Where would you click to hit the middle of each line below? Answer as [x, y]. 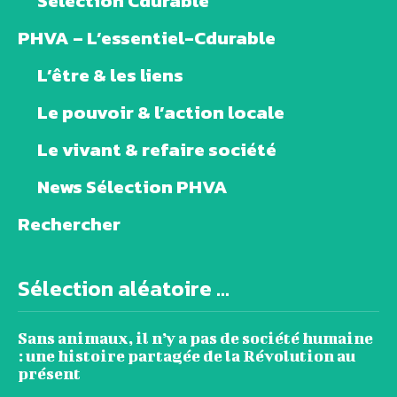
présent [49, 374]
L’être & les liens [110, 75]
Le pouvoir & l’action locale [161, 113]
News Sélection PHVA [132, 187]
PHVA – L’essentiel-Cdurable [147, 38]
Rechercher [69, 224]
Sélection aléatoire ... [124, 289]
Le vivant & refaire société [157, 150]
